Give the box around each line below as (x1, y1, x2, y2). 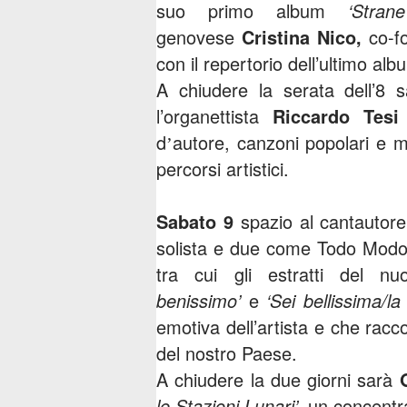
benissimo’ (156, 287, 249, 313)
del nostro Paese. (156, 340, 303, 366)
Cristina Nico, (242, 24, 362, 50)
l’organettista (156, 103, 259, 129)
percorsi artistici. (156, 155, 294, 182)
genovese (156, 24, 243, 50)
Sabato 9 (156, 208, 241, 234)
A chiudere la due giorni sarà (156, 366, 400, 392)
